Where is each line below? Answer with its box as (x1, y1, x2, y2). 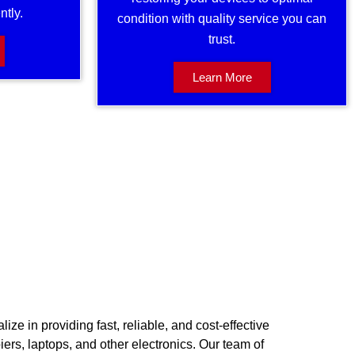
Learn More (192, 71, 252, 84)
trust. (208, 32, 235, 46)
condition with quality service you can (117, 12, 326, 25)
